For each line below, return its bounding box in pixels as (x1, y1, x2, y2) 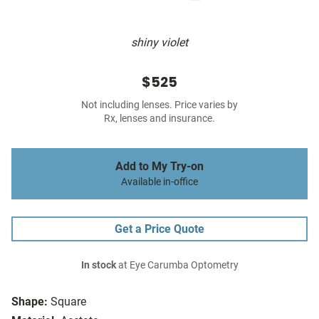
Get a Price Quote (115, 222, 204, 236)
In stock (80, 259, 116, 272)
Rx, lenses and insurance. (104, 113, 215, 125)
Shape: (11, 295, 48, 309)
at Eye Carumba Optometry (115, 259, 239, 272)
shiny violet (131, 36, 188, 50)
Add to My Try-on (115, 159, 204, 174)
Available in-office (121, 176, 198, 189)
